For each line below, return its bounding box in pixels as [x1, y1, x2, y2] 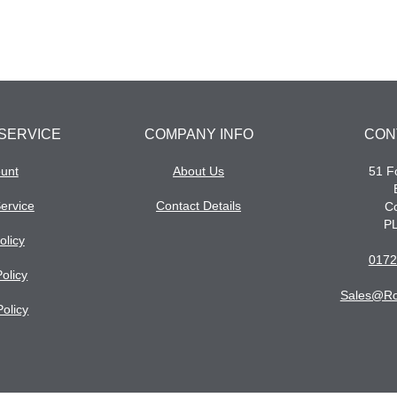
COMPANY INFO [144, 127, 253, 142]
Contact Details [156, 198, 242, 213]
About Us [173, 164, 225, 178]
